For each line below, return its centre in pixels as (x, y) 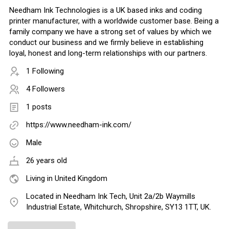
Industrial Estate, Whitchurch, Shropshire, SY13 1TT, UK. (119, 207)
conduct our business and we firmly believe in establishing (106, 43)
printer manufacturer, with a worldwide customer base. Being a (114, 21)
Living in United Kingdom (67, 179)
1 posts (39, 107)
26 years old (47, 161)
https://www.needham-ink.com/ (79, 125)
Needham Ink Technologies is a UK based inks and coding (106, 10)
